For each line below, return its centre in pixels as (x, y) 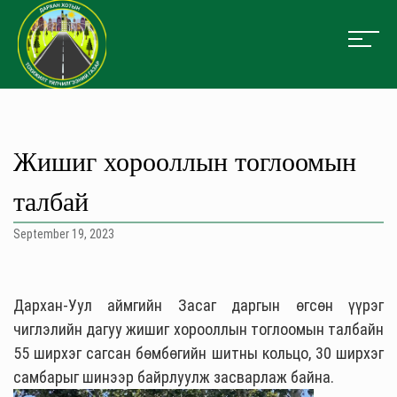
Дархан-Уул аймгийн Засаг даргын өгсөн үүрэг (198, 305)
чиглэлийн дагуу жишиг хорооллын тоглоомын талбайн (198, 329)
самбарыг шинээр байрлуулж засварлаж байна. (174, 377)
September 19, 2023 (64, 234)
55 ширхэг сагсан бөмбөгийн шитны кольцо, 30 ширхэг (198, 353)
